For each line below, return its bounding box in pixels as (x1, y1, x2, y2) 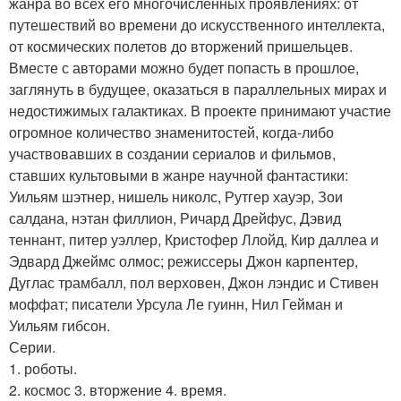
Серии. (9, 337, 55, 357)
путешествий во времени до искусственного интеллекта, (9, 14, 385, 35)
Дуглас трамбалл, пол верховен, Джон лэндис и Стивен (9, 272, 379, 293)
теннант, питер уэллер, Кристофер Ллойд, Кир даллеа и (9, 229, 379, 250)
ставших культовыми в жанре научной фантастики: (9, 165, 348, 185)
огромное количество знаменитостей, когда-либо (9, 122, 334, 142)
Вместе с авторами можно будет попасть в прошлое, (9, 57, 359, 78)
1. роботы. (9, 358, 77, 379)
